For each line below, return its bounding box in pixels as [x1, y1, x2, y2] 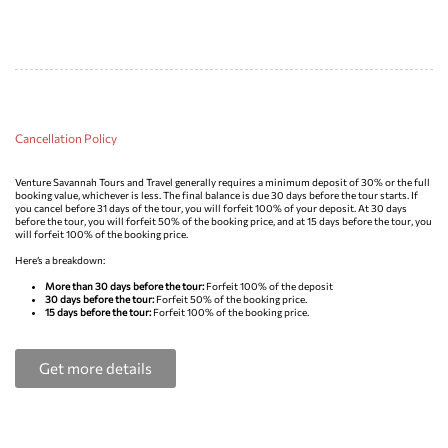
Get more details [39, 358, 152, 377]
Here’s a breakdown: [15, 253, 105, 266]
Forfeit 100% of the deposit [204, 279, 333, 292]
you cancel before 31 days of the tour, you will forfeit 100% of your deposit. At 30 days [15, 201, 407, 214]
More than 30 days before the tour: [45, 279, 204, 292]
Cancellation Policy [15, 130, 117, 145]
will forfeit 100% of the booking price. [15, 227, 190, 240]
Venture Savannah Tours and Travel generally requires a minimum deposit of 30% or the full [15, 175, 430, 188]
